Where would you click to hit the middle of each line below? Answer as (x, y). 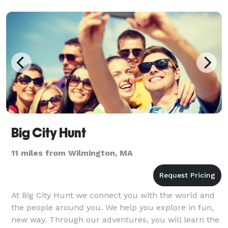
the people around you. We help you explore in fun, (112, 207)
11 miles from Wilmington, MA (72, 153)
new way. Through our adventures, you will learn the (115, 219)
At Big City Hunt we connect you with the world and (113, 195)
